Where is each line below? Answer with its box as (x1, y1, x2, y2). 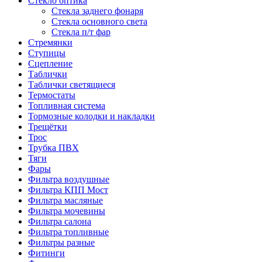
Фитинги (28, 248, 65, 258)
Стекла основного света (51, 16, 147, 26)
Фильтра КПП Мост (28, 185, 108, 195)
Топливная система (28, 101, 105, 111)
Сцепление (28, 58, 73, 68)
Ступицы (28, 48, 65, 58)
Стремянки (28, 37, 73, 47)
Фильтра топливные (28, 227, 109, 237)
